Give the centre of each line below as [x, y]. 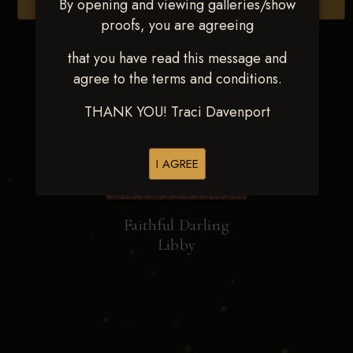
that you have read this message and [177, 58]
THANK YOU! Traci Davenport [177, 112]
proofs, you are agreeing [177, 25]
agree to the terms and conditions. [177, 79]
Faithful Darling [176, 225]
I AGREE [177, 164]
